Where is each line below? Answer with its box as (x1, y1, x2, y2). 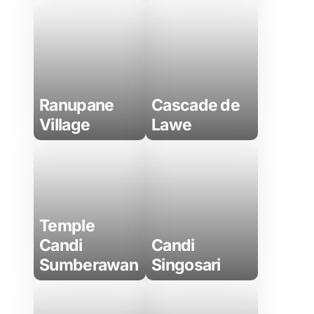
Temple (39, 216, 95, 235)
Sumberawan (39, 255, 139, 275)
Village (39, 115, 90, 135)
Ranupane (39, 95, 114, 115)
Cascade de (151, 95, 240, 115)
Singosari (151, 255, 221, 275)
